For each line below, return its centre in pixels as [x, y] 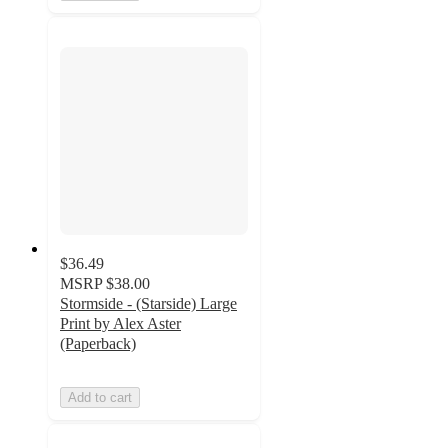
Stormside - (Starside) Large [148, 304]
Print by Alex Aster [120, 324]
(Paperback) [98, 344]
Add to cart [100, 398]
